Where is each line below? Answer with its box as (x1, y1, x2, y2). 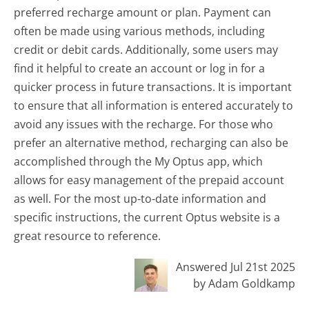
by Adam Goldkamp (192, 276, 295, 292)
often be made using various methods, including (14, 23, 266, 39)
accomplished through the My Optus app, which (14, 153, 263, 169)
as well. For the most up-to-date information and (14, 190, 267, 206)
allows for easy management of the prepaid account (14, 172, 285, 188)
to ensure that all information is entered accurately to (14, 97, 294, 113)
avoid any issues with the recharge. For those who (14, 116, 274, 132)
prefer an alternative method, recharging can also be (14, 134, 289, 150)
